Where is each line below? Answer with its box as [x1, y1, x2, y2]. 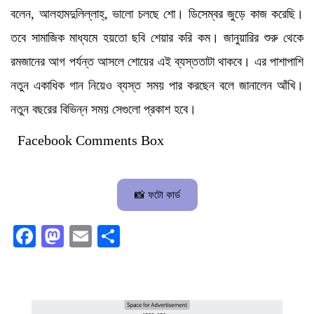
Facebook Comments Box [18, 132, 164, 148]
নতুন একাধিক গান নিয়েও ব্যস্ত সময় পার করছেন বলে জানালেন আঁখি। [11, 78, 303, 93]
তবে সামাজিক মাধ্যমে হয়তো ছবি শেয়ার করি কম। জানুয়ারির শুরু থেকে [11, 30, 303, 45]
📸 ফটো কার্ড [134, 188, 180, 200]
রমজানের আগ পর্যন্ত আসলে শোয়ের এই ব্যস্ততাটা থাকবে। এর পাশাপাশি [11, 54, 303, 69]
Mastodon [64, 223, 163, 249]
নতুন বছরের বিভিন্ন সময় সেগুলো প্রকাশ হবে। [11, 102, 196, 116]
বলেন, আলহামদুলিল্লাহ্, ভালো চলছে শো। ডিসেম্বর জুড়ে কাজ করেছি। [11, 6, 303, 21]
